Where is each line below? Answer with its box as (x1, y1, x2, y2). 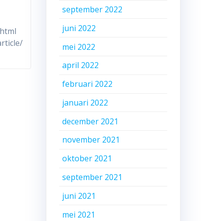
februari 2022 (62, 78, 113, 90)
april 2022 (62, 60, 99, 71)
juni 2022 (62, 22, 96, 34)
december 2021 (62, 115, 119, 127)
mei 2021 (62, 209, 96, 220)
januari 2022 (62, 97, 109, 108)
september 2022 (62, 4, 123, 15)
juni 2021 (62, 190, 96, 201)
